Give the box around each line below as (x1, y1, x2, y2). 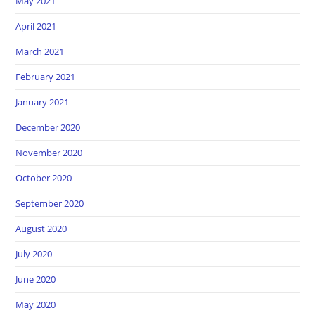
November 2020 (15, 146, 83, 159)
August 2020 (15, 221, 67, 235)
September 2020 (15, 196, 84, 210)
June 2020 (15, 272, 56, 285)
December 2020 (15, 120, 81, 134)
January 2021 (15, 95, 70, 108)
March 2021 (15, 44, 65, 58)
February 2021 (15, 70, 76, 83)
